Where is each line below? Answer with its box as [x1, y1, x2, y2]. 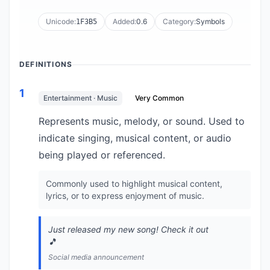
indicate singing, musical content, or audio [39, 132, 231, 144]
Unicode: [45, 17, 76, 26]
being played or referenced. [39, 149, 165, 161]
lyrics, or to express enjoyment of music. [46, 190, 204, 201]
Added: [112, 17, 136, 26]
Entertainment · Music [43, 93, 118, 102]
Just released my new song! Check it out [48, 224, 209, 234]
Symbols [195, 17, 225, 26]
